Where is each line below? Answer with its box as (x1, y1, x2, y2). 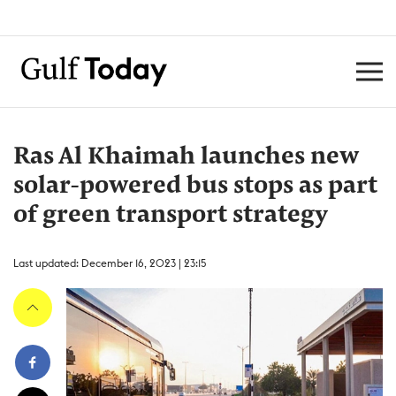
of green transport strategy (13, 203, 328, 228)
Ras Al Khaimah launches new (13, 145, 358, 170)
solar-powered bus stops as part (13, 174, 377, 199)
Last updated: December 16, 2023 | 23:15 (13, 256, 206, 270)
